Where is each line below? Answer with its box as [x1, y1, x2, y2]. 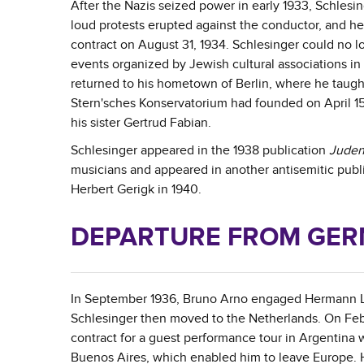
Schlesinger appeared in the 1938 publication [71, 142, 329, 158]
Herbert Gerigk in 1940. [71, 181, 201, 197]
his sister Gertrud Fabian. [71, 115, 211, 131]
